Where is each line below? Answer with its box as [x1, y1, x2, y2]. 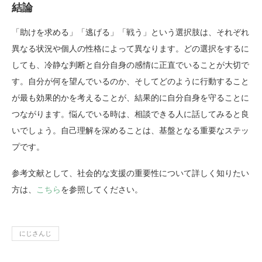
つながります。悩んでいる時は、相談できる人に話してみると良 [12, 110, 249, 119]
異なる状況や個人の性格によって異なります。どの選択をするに [12, 44, 249, 54]
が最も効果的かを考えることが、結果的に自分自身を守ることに [12, 94, 249, 103]
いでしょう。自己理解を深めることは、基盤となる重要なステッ [12, 126, 249, 136]
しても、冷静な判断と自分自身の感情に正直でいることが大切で [12, 61, 249, 70]
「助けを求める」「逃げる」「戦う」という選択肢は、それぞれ [12, 28, 249, 37]
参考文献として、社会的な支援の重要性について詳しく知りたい [12, 169, 249, 178]
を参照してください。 [61, 185, 143, 195]
